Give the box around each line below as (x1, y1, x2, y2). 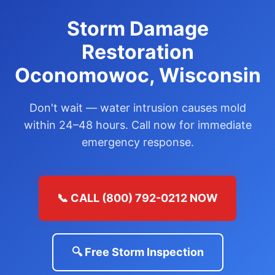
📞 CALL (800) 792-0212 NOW (57, 192, 218, 204)
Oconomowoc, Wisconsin (14, 63, 261, 87)
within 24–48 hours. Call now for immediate (23, 118, 252, 131)
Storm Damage (66, 17, 209, 41)
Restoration (81, 40, 194, 64)
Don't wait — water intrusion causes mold (29, 101, 246, 114)
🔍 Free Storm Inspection (71, 246, 204, 258)
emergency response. (81, 136, 194, 149)
